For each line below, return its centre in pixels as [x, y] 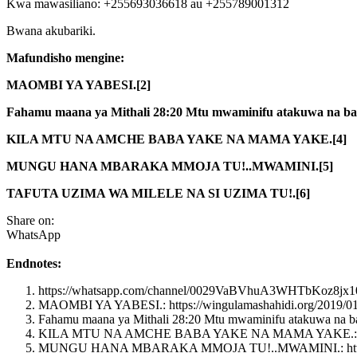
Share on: [30, 220]
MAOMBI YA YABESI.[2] [78, 84]
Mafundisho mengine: [65, 57]
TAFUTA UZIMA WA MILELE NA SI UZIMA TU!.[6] [158, 193]
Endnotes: [34, 263]
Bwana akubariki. [51, 30]
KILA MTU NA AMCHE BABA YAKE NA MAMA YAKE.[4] [177, 139]
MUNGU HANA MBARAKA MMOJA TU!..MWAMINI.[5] [170, 166]
